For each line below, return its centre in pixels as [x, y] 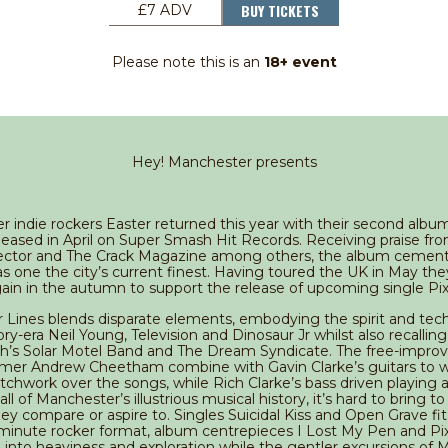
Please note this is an [187, 62]
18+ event [300, 62]
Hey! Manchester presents [224, 162]
